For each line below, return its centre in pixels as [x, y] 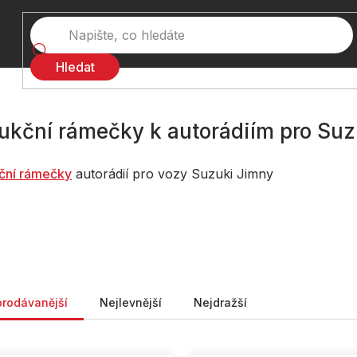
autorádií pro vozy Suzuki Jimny [173, 173]
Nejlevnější [131, 302]
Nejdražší [220, 302]
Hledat [75, 67]
